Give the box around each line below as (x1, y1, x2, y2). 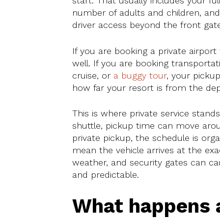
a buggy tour (113, 70, 166, 81)
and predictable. (72, 169, 139, 180)
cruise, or (72, 70, 113, 81)
